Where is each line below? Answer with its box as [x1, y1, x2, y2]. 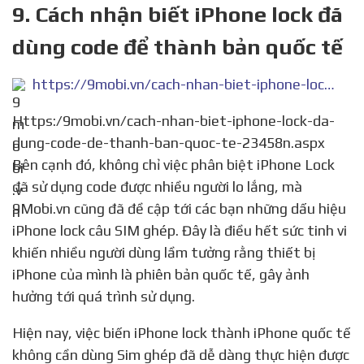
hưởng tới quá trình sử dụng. [12, 288, 195, 305]
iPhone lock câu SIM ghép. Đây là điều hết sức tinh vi [12, 222, 347, 240]
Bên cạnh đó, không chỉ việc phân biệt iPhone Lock [12, 156, 335, 174]
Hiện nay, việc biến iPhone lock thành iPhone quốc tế [12, 324, 23, 342]
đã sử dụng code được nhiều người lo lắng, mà [12, 178, 302, 196]
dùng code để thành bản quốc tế [12, 34, 343, 60]
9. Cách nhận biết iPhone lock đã [12, 2, 343, 28]
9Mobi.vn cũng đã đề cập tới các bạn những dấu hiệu [12, 200, 346, 218]
